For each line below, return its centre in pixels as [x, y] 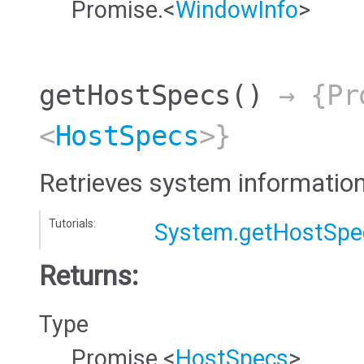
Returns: [89, 275]
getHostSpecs [135, 95]
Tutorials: [72, 223]
